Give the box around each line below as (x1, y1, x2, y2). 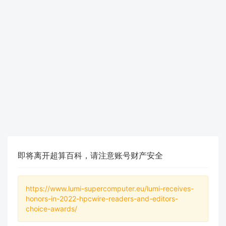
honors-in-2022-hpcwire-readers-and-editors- (26, 194, 178, 203)
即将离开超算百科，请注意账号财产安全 (18, 150, 163, 160)
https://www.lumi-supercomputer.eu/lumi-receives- (26, 184, 194, 193)
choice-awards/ (26, 204, 77, 213)
